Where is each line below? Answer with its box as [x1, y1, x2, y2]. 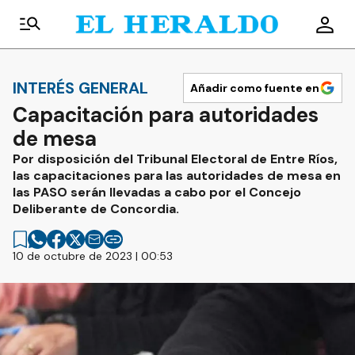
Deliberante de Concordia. [13, 200, 179, 217]
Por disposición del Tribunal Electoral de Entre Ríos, [13, 151, 338, 167]
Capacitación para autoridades [13, 101, 319, 128]
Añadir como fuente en [190, 81, 319, 95]
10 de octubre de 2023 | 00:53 [13, 249, 173, 263]
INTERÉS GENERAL [13, 77, 148, 98]
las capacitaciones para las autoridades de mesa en [13, 167, 341, 184]
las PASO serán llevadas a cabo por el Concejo [13, 184, 301, 200]
